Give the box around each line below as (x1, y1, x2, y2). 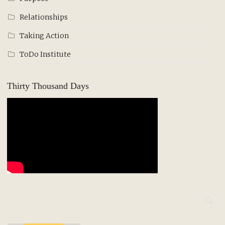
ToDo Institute (20, 49, 71, 59)
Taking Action (20, 31, 69, 40)
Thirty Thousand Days (7, 80, 89, 91)
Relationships (20, 12, 68, 22)
